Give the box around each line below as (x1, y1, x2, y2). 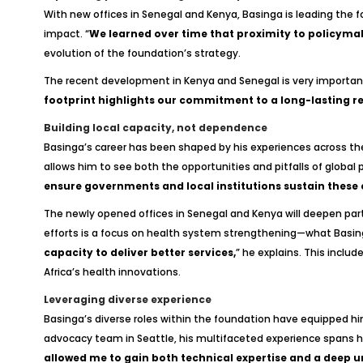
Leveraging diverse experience (43, 293, 211, 306)
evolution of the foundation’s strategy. (43, 46, 241, 60)
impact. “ (43, 27, 89, 41)
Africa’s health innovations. (43, 265, 181, 279)
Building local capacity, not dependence (43, 121, 267, 135)
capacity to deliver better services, (43, 246, 236, 259)
